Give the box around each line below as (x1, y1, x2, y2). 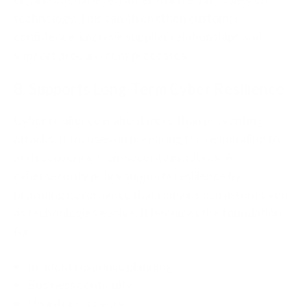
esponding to (210, 131, 280, 147)
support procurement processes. (14, 47, 189, 63)
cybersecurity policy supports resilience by (14, 168, 241, 184)
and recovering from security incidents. (14, 149, 225, 165)
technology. (14, 10, 79, 26)
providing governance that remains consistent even (14, 186, 288, 202)
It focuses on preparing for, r (58, 131, 210, 147)
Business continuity (27, 277, 132, 293)
